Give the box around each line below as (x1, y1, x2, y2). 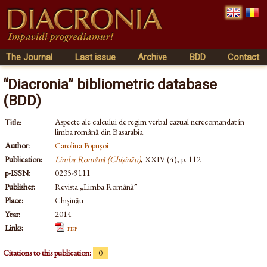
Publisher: (5, 181, 35, 192)
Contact (228, 52, 259, 63)
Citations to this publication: (3, 247, 93, 258)
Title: (5, 117, 21, 128)
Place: (5, 195, 23, 206)
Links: (5, 222, 23, 233)
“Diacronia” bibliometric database (3, 76, 217, 93)
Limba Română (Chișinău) (55, 154, 141, 164)
